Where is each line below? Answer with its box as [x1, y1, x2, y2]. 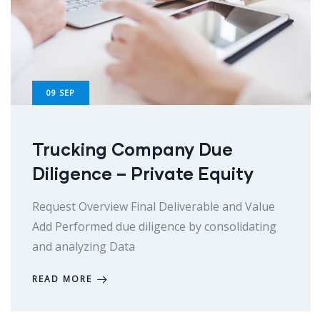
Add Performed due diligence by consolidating [32, 219, 276, 235]
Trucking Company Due [32, 139, 233, 160]
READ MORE [32, 273, 92, 286]
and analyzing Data [32, 239, 135, 255]
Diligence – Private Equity [32, 163, 254, 184]
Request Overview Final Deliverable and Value [32, 199, 275, 215]
